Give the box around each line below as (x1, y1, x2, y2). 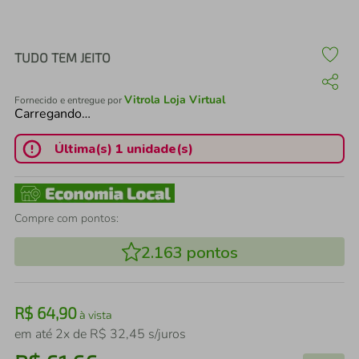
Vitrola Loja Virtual (124, 92, 225, 107)
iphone (67, 37, 107, 53)
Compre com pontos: (14, 211, 119, 226)
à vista (77, 308, 112, 321)
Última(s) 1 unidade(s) (54, 139, 193, 158)
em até (14, 325, 55, 343)
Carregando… (14, 105, 91, 123)
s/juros (145, 325, 186, 343)
